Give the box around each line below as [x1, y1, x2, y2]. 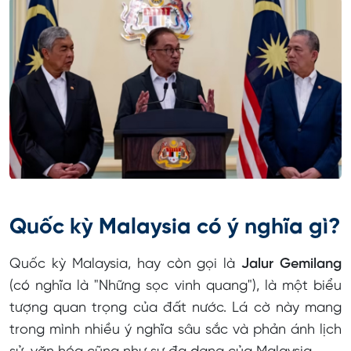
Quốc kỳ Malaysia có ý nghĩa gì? [9, 215, 340, 239]
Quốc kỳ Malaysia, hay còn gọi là [9, 256, 242, 272]
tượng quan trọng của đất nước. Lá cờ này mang [9, 300, 342, 316]
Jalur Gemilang [241, 256, 342, 272]
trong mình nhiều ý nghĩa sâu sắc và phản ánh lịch [9, 322, 342, 338]
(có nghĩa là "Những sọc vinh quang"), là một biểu [9, 278, 342, 294]
